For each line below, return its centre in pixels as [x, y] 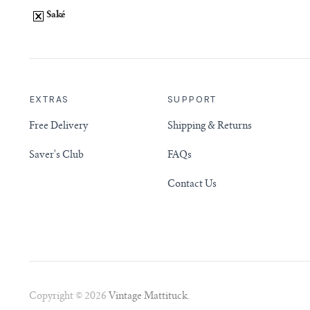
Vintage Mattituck [148, 297]
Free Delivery [58, 126]
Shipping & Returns [209, 126]
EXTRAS [49, 99]
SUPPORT [192, 99]
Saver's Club [56, 155]
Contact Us [192, 184]
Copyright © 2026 [69, 297]
